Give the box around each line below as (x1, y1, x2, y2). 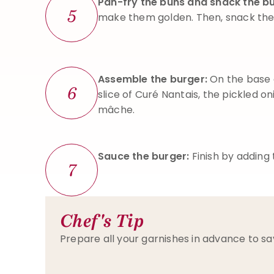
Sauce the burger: (98, 149, 192, 163)
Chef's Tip (60, 210, 144, 232)
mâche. (98, 103, 135, 117)
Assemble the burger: (98, 72, 210, 86)
